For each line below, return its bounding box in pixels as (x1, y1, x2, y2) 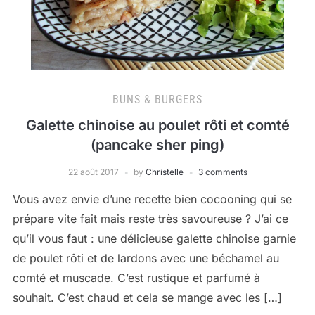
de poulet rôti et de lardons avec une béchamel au (12, 251, 279, 265)
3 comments (198, 167, 247, 177)
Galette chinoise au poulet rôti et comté (25, 117, 290, 134)
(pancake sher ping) (91, 136, 224, 153)
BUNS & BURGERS (112, 93, 202, 106)
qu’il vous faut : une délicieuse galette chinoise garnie (12, 231, 296, 245)
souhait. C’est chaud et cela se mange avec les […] (12, 290, 282, 304)
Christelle (145, 167, 184, 177)
